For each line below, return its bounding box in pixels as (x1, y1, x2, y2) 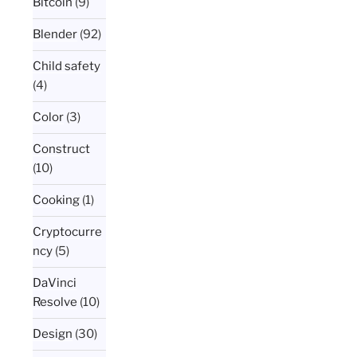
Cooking (33, 193, 80, 208)
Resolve (33, 295, 78, 310)
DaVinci (33, 276, 77, 291)
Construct (33, 142, 91, 157)
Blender (33, 27, 78, 42)
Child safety (33, 59, 101, 74)
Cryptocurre (33, 225, 103, 240)
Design (33, 327, 73, 342)
